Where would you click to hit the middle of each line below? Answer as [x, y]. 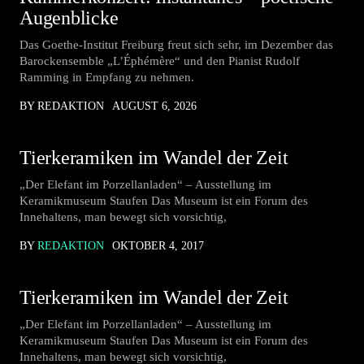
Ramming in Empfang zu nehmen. [107, 77]
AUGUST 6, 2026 [154, 106]
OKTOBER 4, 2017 [158, 246]
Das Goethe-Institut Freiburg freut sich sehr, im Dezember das [176, 45]
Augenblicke [69, 18]
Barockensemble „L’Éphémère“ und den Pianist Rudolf [160, 61]
